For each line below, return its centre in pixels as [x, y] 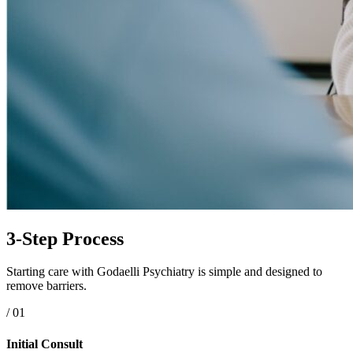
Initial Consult [45, 344]
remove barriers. [46, 286]
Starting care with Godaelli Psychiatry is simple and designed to [164, 272]
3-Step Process [65, 238]
